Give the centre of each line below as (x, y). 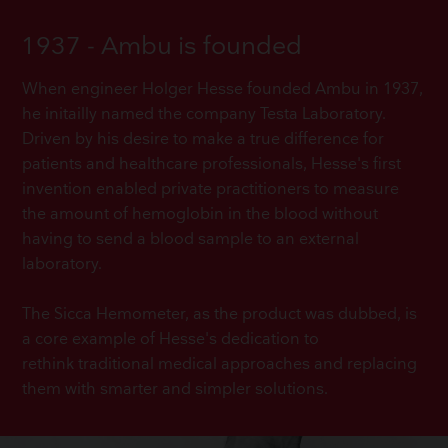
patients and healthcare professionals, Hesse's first (212, 165)
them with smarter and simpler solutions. (175, 390)
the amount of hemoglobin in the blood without (200, 215)
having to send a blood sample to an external (191, 240)
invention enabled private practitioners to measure (211, 190)
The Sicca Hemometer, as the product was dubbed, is (220, 315)
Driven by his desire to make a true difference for (203, 140)
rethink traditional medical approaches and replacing (220, 365)
